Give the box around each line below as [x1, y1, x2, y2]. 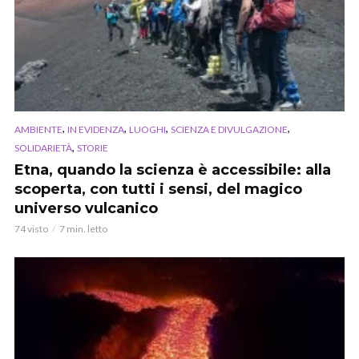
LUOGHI [129, 123, 166, 135]
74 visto [14, 223, 48, 236]
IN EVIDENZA [67, 123, 124, 135]
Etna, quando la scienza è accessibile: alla [14, 161, 331, 179]
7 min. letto [59, 223, 107, 236]
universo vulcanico [14, 200, 158, 218]
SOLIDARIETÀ [14, 142, 72, 155]
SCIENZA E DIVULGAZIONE [171, 123, 288, 135]
